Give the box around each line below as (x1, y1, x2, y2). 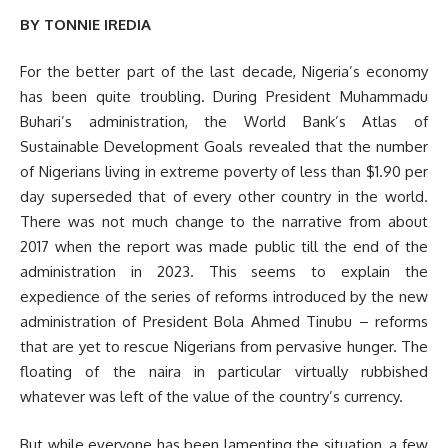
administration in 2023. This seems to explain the (20, 262, 428, 281)
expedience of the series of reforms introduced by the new (20, 287, 428, 306)
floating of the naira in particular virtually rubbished (20, 362, 428, 381)
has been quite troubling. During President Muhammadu (20, 87, 428, 106)
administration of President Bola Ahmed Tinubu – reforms (20, 312, 428, 331)
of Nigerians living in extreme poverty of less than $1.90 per (20, 162, 428, 181)
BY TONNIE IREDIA (20, 14, 151, 34)
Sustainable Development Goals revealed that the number (20, 137, 428, 156)
